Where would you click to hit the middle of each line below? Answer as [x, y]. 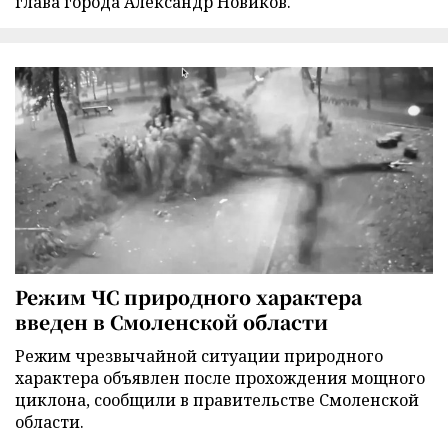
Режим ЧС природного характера [188, 297]
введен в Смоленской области [171, 322]
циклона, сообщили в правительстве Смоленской [217, 400]
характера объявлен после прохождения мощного [220, 378]
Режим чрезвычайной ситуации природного [199, 356]
